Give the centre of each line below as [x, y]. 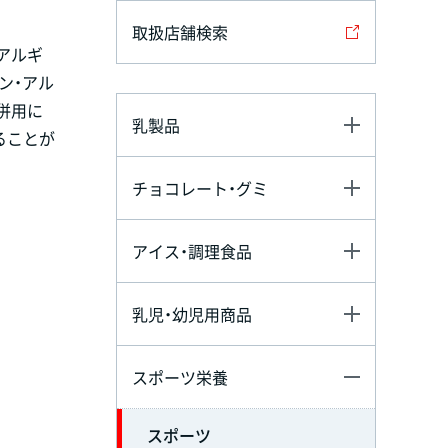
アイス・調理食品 [192, 250]
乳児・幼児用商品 [192, 313]
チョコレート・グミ [200, 187]
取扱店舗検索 [180, 31]
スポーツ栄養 [180, 376]
